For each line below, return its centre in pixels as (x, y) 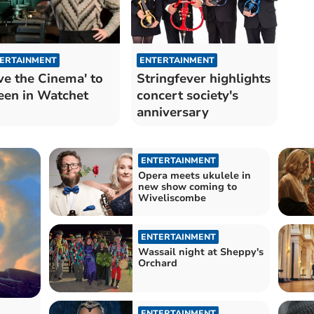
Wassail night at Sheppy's (200, 252)
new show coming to (187, 186)
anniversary (172, 112)
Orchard (157, 263)
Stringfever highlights (203, 78)
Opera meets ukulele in (194, 175)
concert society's (187, 95)
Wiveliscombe (172, 198)
